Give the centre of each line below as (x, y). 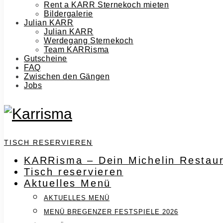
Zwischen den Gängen (67, 76)
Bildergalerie (68, 14)
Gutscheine (46, 58)
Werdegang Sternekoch (89, 41)
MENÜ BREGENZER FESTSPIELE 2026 (111, 212)
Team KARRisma (76, 50)
